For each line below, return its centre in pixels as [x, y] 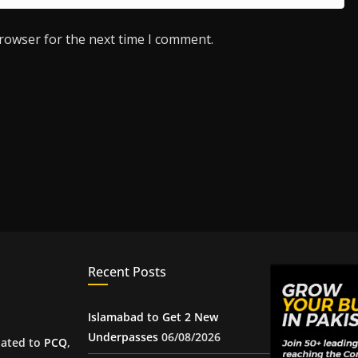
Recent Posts [127, 272]
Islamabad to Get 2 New [153, 317]
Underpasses [123, 337]
